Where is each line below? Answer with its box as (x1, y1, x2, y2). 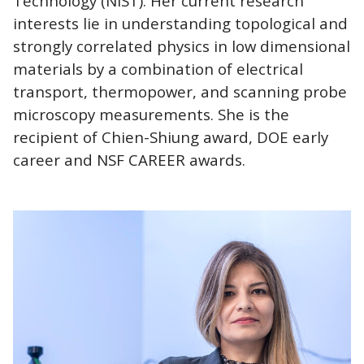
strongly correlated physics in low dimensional (13, 35, 350, 56)
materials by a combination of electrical (13, 58, 303, 79)
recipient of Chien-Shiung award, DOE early (13, 126, 328, 147)
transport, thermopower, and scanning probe (13, 80, 347, 102)
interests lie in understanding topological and (13, 12, 348, 33)
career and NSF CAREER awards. (13, 149, 245, 170)
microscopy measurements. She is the (13, 103, 289, 124)
